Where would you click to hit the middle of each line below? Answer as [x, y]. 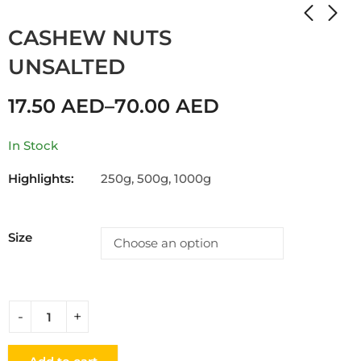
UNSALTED [66, 66]
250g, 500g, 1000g [156, 178]
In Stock [33, 145]
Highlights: [41, 178]
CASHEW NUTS [90, 37]
